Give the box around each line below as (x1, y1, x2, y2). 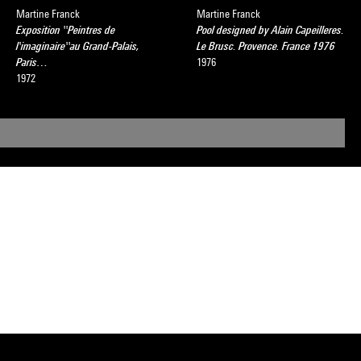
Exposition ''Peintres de (16, 23, 115, 36)
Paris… (16, 56, 48, 68)
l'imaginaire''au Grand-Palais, (16, 39, 139, 52)
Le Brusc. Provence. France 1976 (197, 39, 335, 52)
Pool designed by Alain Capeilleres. (197, 23, 344, 36)
